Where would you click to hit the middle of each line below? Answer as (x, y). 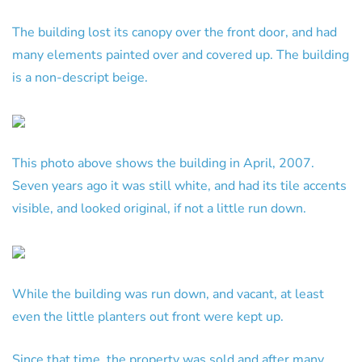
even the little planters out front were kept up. (148, 317)
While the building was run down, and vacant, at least (168, 294)
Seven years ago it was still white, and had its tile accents (179, 186)
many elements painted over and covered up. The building (181, 55)
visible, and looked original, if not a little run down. (159, 208)
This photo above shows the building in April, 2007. (163, 163)
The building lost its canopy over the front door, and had (175, 32)
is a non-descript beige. (80, 78)
